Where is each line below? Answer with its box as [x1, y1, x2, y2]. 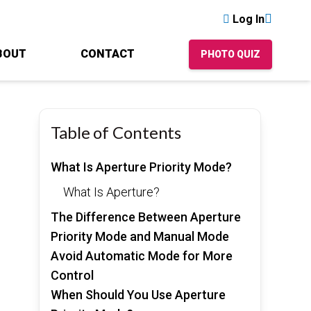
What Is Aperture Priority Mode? [50, 159, 232, 174]
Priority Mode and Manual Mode [50, 228, 229, 244]
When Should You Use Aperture [50, 287, 226, 302]
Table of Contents [50, 121, 182, 142]
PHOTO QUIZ [201, 49, 260, 60]
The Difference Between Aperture [50, 209, 241, 224]
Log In [233, 12, 265, 26]
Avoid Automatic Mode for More [50, 248, 233, 263]
